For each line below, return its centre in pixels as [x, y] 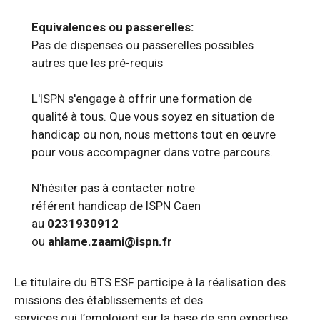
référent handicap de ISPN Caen [116, 206]
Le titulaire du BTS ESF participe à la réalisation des [150, 282]
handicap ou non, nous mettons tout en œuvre [154, 134]
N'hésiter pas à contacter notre [113, 188]
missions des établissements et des [110, 300]
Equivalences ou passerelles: [112, 27]
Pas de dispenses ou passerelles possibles [142, 45]
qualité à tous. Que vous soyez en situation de [153, 116]
